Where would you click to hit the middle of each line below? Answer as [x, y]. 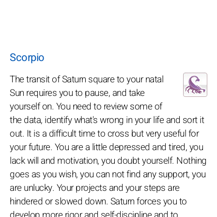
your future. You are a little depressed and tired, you [106, 147]
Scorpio [27, 57]
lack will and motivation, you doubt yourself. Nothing [108, 161]
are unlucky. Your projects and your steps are [95, 188]
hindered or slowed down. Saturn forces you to [98, 201]
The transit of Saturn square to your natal [86, 79]
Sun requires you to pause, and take [77, 93]
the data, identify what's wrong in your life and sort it [107, 120]
